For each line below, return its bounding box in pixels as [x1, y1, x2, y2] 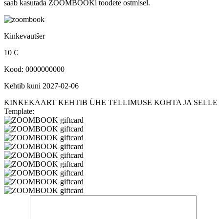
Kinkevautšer [4, 31, 45, 40]
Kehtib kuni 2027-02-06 [4, 81, 79, 90]
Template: [4, 107, 34, 115]
